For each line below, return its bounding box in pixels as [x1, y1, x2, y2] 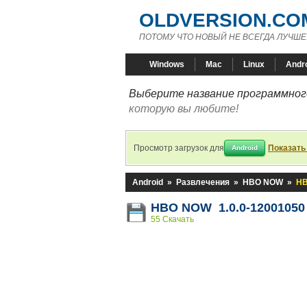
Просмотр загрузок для [134, 143, 224, 153]
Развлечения [176, 177, 230, 187]
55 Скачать [151, 214, 194, 224]
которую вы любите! [129, 103, 238, 114]
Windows [149, 60, 184, 69]
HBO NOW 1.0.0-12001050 [151, 201, 305, 214]
